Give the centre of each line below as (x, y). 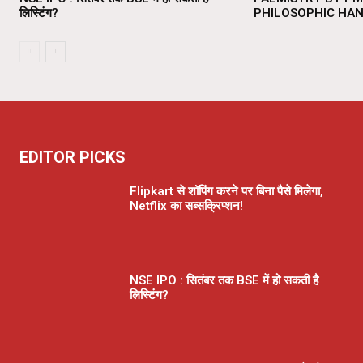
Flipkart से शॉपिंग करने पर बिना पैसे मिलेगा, (226, 192)
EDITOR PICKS (73, 158)
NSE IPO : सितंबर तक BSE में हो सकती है (224, 281)
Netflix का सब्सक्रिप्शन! (186, 206)
